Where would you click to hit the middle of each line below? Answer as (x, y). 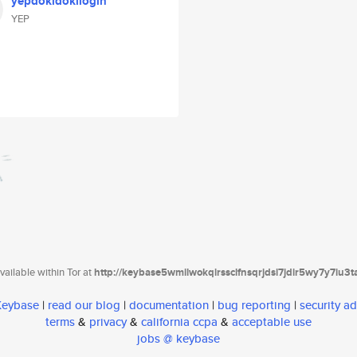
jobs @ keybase (178, 339)
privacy (108, 322)
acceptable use (272, 322)
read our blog (84, 305)
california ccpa (179, 322)
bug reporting (254, 305)
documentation (169, 305)
